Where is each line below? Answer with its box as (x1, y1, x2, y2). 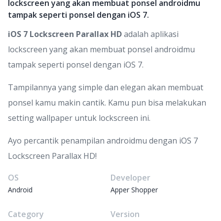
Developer (110, 172, 150, 183)
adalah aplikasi (122, 29, 179, 39)
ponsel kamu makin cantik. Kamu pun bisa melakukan (8, 97, 206, 108)
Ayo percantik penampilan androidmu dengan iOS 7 (8, 135, 198, 146)
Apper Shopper (110, 185, 158, 194)
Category (8, 209, 44, 220)
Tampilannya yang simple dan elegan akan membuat (8, 82, 203, 93)
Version (110, 209, 140, 220)
